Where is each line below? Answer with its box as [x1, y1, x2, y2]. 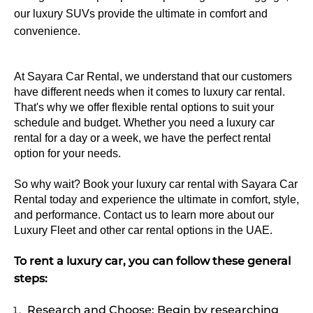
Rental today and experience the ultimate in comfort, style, [14, 193, 299, 205]
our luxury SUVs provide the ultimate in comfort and [14, 7, 268, 20]
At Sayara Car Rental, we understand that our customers [14, 70, 292, 82]
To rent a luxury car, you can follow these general [14, 254, 291, 268]
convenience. [14, 24, 80, 37]
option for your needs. [14, 147, 121, 159]
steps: [14, 271, 48, 285]
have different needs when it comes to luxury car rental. [14, 85, 285, 98]
